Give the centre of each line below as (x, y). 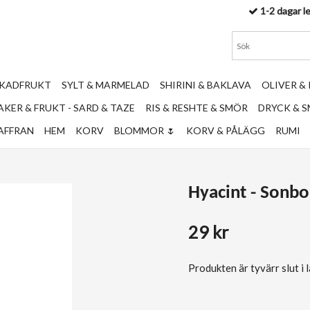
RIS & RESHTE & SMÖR (197, 108)
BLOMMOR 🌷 (145, 130)
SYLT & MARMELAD (106, 85)
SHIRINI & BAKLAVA (206, 85)
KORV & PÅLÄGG (226, 130)
